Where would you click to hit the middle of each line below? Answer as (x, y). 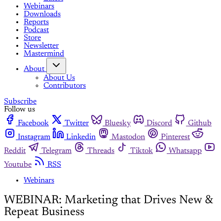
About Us (59, 78)
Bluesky (118, 123)
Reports (36, 22)
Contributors (65, 86)
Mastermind (44, 54)
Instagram (34, 137)
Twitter (77, 123)
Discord (159, 123)
